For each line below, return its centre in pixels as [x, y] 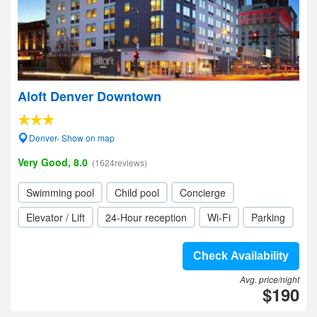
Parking [268, 217]
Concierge [203, 192]
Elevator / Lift [56, 217]
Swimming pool [60, 192]
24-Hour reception [146, 217]
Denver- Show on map [72, 138]
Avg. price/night [270, 279]
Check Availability [241, 256]
